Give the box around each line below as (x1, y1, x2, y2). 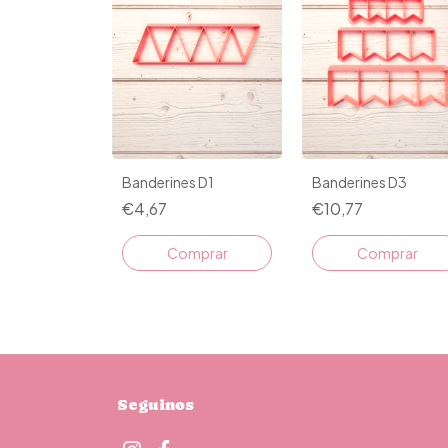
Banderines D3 (312, 172, 407, 191)
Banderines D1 (122, 172, 214, 191)
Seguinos (117, 394, 194, 414)
